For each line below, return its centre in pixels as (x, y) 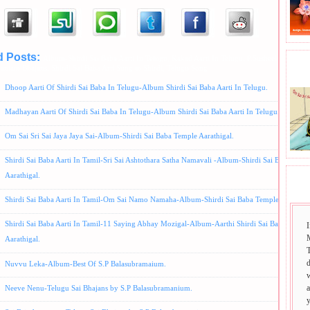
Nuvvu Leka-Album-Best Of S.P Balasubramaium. (85, 263)
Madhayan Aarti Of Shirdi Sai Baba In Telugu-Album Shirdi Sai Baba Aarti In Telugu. (142, 112)
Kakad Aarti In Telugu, (209, 58)
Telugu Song (187, 68)
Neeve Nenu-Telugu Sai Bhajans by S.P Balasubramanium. (99, 288)
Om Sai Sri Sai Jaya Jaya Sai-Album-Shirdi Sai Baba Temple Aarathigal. (119, 136)
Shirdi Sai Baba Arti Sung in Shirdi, (109, 68)
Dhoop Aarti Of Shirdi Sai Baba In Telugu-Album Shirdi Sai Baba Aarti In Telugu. (136, 87)
